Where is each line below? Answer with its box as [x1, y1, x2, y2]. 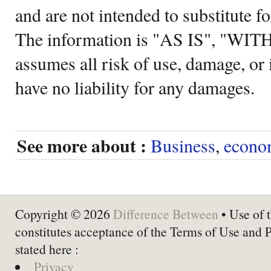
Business [151, 132, 215, 157]
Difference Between [113, 204, 218, 223]
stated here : [15, 240, 79, 258]
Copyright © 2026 [15, 204, 113, 223]
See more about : [17, 132, 146, 158]
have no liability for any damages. [15, 74, 255, 99]
